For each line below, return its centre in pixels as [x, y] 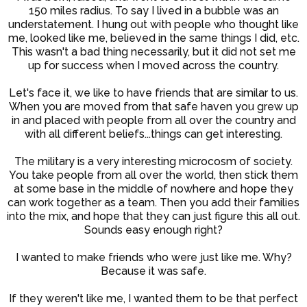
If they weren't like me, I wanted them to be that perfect [153, 299]
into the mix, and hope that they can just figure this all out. [153, 217]
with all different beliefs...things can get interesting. [153, 134]
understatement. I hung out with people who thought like [153, 25]
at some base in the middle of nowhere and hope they [153, 189]
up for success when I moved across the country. [153, 66]
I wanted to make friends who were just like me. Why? [153, 258]
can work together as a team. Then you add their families [153, 203]
